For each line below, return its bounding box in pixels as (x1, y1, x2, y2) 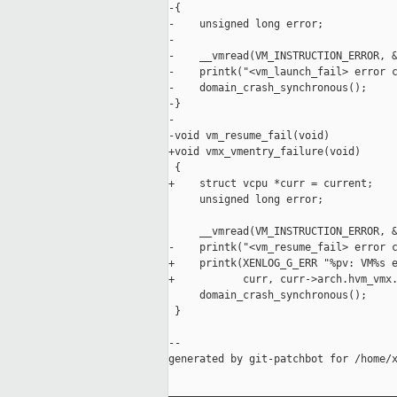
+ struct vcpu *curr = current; (168, 177, 373, 191)
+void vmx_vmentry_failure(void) (168, 145, 361, 159)
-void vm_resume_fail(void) (168, 129, 330, 143)
